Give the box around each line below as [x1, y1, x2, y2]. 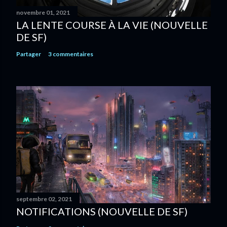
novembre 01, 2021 [16, 9, 70, 17]
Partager [16, 50, 41, 58]
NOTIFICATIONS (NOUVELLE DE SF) [16, 205, 187, 217]
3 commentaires [48, 50, 93, 58]
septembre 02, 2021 [16, 195, 72, 203]
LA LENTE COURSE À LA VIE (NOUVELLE [16, 19, 208, 31]
